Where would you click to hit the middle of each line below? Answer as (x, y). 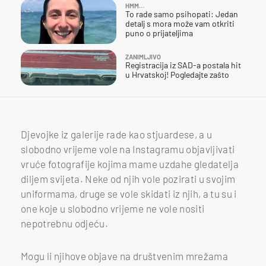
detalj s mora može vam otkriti (180, 23)
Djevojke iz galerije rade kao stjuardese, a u (117, 134)
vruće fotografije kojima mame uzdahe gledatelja (130, 164)
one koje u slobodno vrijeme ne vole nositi (113, 208)
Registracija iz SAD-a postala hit (183, 65)
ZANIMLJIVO (143, 56)
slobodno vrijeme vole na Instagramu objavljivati (128, 149)
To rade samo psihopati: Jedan (182, 14)
